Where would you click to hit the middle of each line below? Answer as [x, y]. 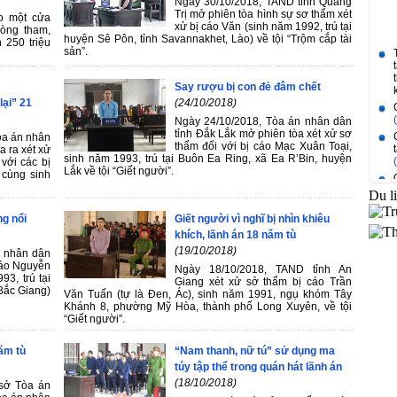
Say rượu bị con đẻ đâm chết [248, 86]
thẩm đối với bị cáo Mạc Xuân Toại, [263, 146]
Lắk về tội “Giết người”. [119, 171]
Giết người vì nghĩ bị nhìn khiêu [252, 218]
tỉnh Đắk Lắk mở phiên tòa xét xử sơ [263, 133]
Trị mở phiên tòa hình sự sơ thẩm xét [263, 14]
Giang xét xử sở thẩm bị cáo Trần [263, 281]
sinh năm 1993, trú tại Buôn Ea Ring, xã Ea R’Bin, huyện [208, 158]
